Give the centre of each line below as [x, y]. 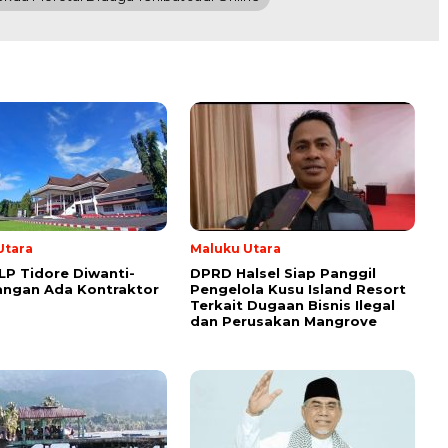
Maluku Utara [235, 248]
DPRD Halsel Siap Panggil [283, 272]
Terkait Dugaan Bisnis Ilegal [292, 304]
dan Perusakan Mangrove [283, 320]
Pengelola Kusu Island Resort [298, 288]
